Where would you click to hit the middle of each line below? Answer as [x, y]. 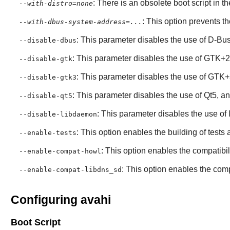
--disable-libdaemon [58, 114]
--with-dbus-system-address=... [80, 22]
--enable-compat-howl [60, 151]
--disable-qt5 [45, 96]
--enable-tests [47, 133]
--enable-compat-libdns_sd [70, 170]
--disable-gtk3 [47, 78]
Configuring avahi [61, 200]
